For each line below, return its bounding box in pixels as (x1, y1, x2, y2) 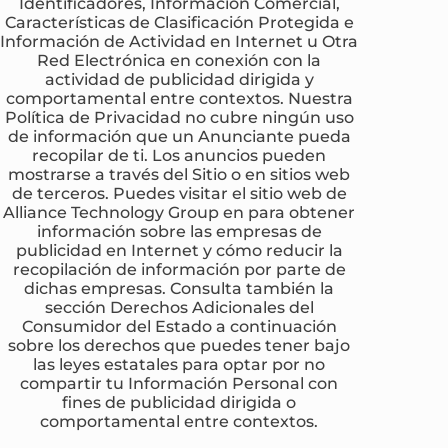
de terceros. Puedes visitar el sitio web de (11, 183, 347, 204)
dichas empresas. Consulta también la (24, 278, 335, 299)
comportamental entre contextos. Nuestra (5, 88, 353, 109)
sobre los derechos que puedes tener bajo (8, 335, 351, 356)
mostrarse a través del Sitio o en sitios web (8, 164, 351, 185)
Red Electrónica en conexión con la (37, 50, 322, 71)
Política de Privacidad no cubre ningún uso (4, 107, 354, 128)
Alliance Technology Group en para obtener (3, 202, 356, 223)
